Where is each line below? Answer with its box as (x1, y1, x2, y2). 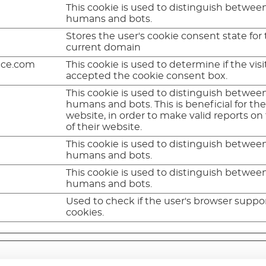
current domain (66, 42, 141, 52)
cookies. (66, 207, 104, 217)
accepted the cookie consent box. (66, 71, 228, 81)
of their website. (66, 122, 142, 132)
